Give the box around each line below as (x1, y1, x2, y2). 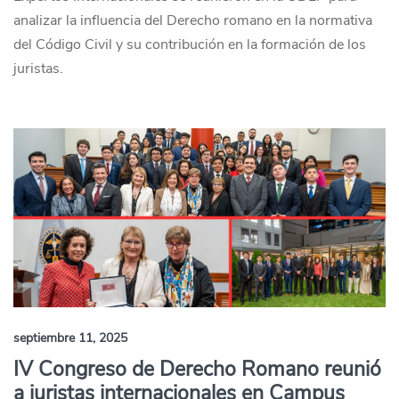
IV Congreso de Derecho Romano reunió (13, 355, 381, 383)
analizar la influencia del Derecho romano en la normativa (13, 11, 372, 30)
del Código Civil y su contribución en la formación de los (13, 35, 366, 54)
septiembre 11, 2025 (13, 330, 127, 346)
